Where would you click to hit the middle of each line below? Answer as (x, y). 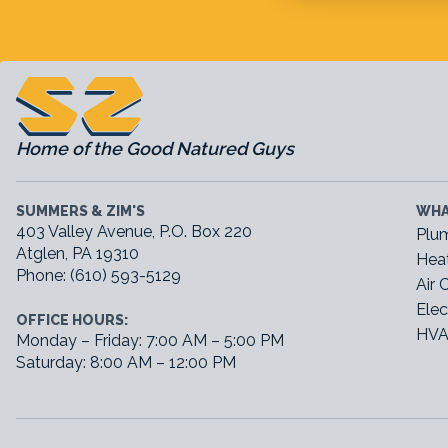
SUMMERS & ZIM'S (80, 211)
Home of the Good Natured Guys (155, 148)
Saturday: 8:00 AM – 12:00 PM (126, 362)
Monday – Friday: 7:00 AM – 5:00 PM (150, 340)
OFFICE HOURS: (72, 320)
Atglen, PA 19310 (77, 253)
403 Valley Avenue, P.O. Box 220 (134, 231)
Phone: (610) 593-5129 (98, 275)
